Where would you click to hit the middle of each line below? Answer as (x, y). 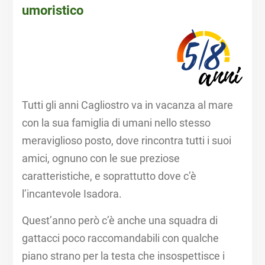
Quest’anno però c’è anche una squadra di (119, 221)
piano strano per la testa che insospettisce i (123, 256)
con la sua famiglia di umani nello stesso (116, 123)
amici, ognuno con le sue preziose (101, 159)
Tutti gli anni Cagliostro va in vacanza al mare (127, 105)
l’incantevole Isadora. (72, 194)
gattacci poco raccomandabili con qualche (120, 238)
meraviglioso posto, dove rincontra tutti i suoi (126, 141)
